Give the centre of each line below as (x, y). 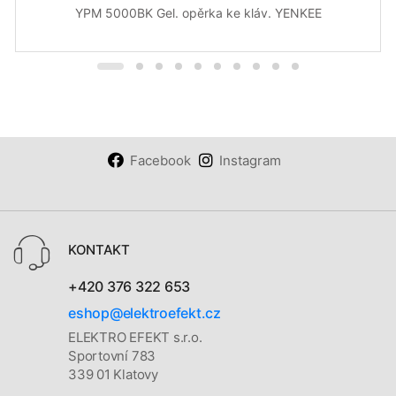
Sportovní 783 (112, 356)
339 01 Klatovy (113, 375)
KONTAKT (99, 249)
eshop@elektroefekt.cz (145, 312)
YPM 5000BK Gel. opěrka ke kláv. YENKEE (198, 12)
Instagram (250, 160)
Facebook (160, 160)
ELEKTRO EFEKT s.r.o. (135, 338)
